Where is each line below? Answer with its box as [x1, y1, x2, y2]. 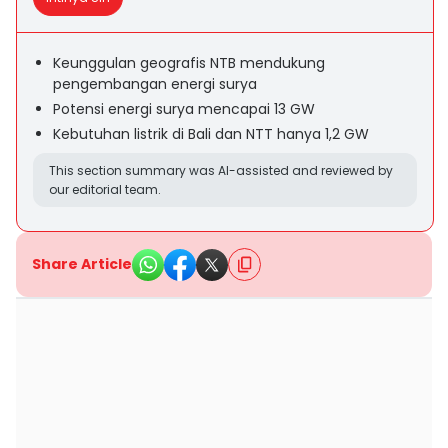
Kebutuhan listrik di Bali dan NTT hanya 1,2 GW [53, 124, 369, 144]
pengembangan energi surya [53, 74, 257, 94]
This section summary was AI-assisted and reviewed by [49, 162, 393, 179]
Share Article [32, 254, 132, 274]
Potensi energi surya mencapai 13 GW [53, 99, 315, 119]
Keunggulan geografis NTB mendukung [53, 53, 325, 73]
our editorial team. [49, 181, 161, 198]
